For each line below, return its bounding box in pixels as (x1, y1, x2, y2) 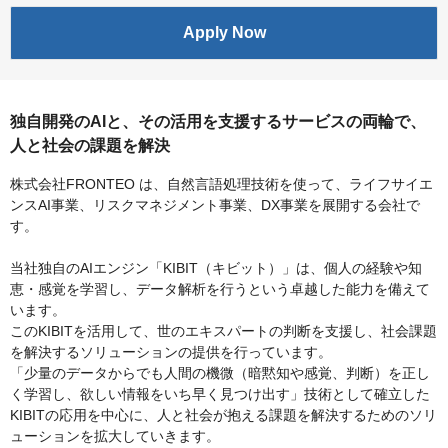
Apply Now (182, 24, 266, 42)
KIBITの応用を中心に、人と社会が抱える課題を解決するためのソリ (10, 407, 437, 424)
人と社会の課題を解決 (10, 137, 170, 155)
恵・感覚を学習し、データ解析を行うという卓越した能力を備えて (10, 281, 430, 298)
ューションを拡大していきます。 (10, 428, 220, 445)
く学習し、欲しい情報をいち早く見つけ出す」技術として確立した (10, 386, 430, 403)
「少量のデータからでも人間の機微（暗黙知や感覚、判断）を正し (10, 365, 430, 382)
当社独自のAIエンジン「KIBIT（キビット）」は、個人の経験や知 (10, 260, 422, 277)
